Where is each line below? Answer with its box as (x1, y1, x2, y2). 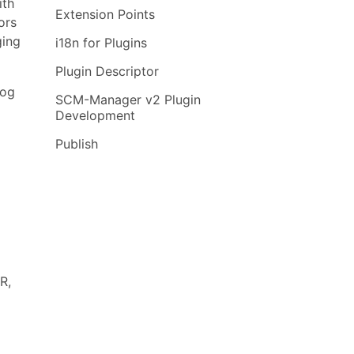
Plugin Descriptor (55, 63, 159, 79)
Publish (55, 136, 98, 152)
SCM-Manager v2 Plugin (55, 92, 201, 107)
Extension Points (55, 6, 155, 22)
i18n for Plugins (55, 35, 147, 51)
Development (55, 107, 135, 123)
